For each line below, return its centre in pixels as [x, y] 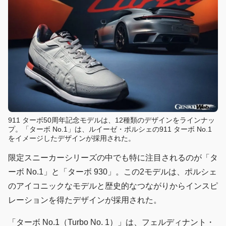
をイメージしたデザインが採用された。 [72, 138]
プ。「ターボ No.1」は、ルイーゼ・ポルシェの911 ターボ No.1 [110, 129]
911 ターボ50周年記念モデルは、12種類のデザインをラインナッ [111, 120]
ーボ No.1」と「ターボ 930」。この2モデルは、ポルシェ [112, 172]
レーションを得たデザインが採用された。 [85, 200]
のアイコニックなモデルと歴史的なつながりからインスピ [113, 186]
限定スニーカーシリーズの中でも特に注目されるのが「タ [113, 157]
